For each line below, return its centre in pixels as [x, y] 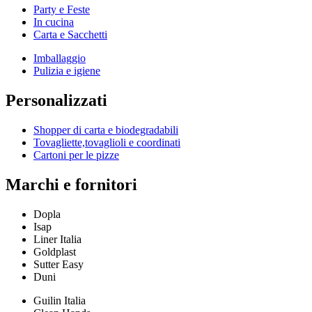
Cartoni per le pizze [76, 155]
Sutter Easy [58, 264]
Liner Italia [57, 239]
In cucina [54, 22]
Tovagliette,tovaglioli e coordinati [107, 142]
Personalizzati [56, 101]
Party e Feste [62, 10]
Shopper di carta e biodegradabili [106, 130]
